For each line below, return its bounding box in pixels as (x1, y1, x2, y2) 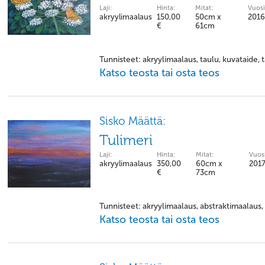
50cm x (195, 12, 221, 21)
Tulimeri (99, 132, 153, 148)
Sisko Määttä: (99, 114, 166, 128)
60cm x (196, 159, 222, 168)
